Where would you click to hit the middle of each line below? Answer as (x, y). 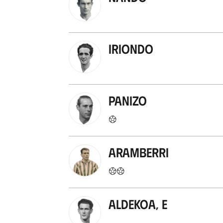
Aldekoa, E (138, 203)
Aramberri (138, 152)
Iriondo (131, 48)
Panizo (127, 100)
